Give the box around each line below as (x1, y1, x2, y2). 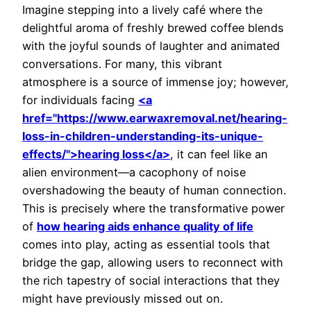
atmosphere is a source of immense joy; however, (22, 74, 289, 89)
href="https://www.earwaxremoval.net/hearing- (22, 110, 287, 125)
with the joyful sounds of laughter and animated (22, 38, 280, 53)
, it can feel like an (170, 146, 268, 161)
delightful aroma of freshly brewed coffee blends (22, 20, 284, 35)
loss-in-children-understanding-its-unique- (22, 128, 263, 143)
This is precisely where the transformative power (22, 201, 285, 215)
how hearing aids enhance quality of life (37, 219, 253, 233)
